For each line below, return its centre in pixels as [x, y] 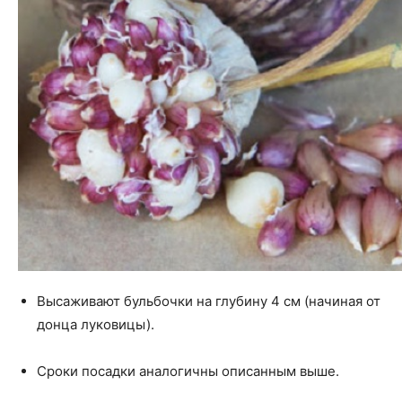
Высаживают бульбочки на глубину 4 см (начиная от [209, 301]
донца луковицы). [96, 324]
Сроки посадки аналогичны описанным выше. [188, 371]
